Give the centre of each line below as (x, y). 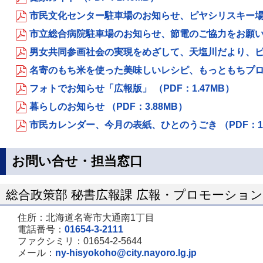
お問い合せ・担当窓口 (77, 161)
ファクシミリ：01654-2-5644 (80, 241)
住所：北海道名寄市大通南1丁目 (86, 218)
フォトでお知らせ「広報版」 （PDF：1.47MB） (132, 88)
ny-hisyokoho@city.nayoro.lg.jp (126, 253)
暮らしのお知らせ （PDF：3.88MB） (108, 107)
